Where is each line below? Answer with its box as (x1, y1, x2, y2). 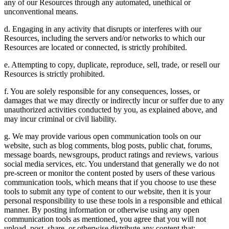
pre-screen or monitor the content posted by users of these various (4, 168, 215, 177)
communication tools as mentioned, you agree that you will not (4, 214, 206, 223)
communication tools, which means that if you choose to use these (4, 177, 216, 187)
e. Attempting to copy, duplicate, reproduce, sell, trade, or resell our (4, 60, 220, 69)
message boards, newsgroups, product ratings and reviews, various (4, 150, 218, 159)
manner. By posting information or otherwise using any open (4, 205, 199, 214)
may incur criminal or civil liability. (4, 114, 117, 123)
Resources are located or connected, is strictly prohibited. (4, 42, 187, 52)
